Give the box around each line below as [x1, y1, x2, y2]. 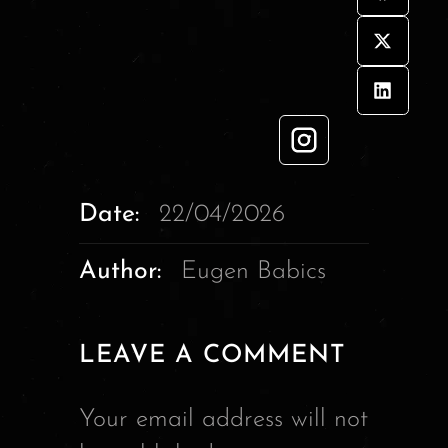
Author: [79, 259, 161, 285]
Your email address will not [79, 407, 368, 433]
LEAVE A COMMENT [79, 343, 346, 369]
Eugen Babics [181, 259, 326, 285]
